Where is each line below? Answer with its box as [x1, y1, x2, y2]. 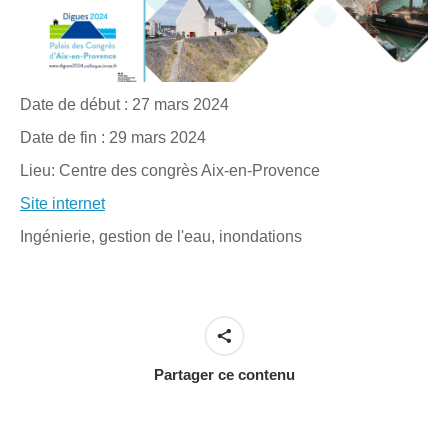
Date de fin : [20, 129, 109, 147]
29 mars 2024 [109, 129, 206, 147]
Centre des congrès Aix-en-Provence [59, 162, 320, 180]
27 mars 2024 [132, 96, 229, 114]
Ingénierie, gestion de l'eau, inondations [20, 228, 302, 246]
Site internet [20, 195, 105, 213]
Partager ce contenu [153, 366, 295, 384]
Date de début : [20, 96, 132, 114]
